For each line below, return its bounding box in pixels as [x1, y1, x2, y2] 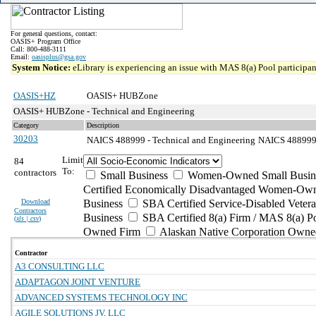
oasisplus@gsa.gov [32, 53, 86, 61]
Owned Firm [83, 226, 140, 238]
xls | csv [16, 214, 39, 222]
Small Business [97, 169, 168, 181]
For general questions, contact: [11, 30, 97, 37]
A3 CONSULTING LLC [15, 261, 104, 272]
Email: [11, 53, 32, 61]
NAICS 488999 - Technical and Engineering [87, 135, 255, 145]
